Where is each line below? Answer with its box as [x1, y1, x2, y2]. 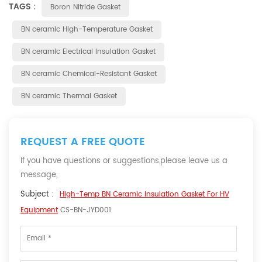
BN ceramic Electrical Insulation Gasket [21, 46, 156, 57]
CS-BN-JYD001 [58, 205, 111, 216]
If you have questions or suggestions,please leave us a [20, 155, 227, 167]
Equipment [20, 205, 58, 216]
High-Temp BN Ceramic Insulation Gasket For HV [60, 189, 229, 200]
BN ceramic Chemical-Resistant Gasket [21, 68, 157, 80]
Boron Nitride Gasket [50, 2, 120, 13]
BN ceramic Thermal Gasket [21, 91, 117, 102]
